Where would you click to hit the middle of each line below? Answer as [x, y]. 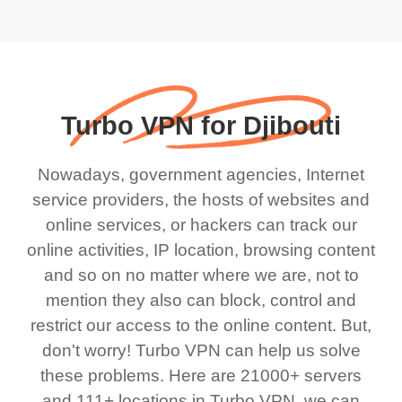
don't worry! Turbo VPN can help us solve [201, 350]
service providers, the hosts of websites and [201, 199]
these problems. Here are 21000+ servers [201, 375]
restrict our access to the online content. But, [201, 325]
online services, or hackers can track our [201, 224]
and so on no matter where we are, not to [201, 275]
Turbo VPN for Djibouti [201, 126]
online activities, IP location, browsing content [201, 249]
